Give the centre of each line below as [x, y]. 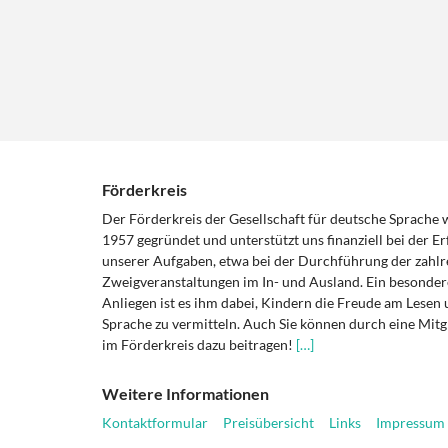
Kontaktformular [155, 423]
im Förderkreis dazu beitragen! [199, 345]
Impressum [410, 423]
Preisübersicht [268, 423]
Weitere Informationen [185, 394]
